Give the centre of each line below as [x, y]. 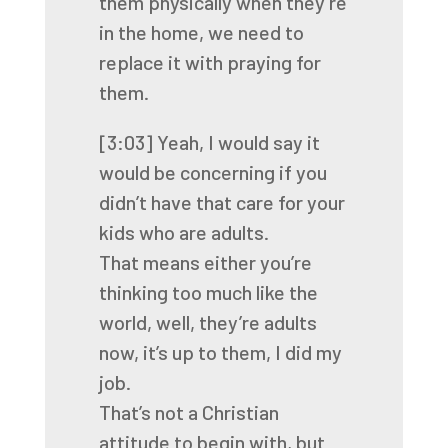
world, [125, 322]
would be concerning [186, 172]
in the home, [151, 32]
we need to [255, 32]
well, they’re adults [236, 322]
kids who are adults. [183, 232]
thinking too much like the [208, 292]
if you [302, 172]
